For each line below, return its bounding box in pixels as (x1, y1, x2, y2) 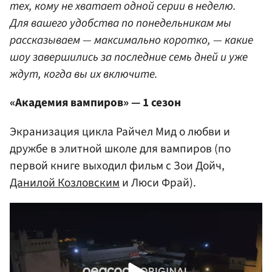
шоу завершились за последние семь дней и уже (10, 49, 248, 66)
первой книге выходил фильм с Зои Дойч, (10, 157, 225, 174)
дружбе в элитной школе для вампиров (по (10, 140, 231, 157)
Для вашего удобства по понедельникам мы (10, 15, 231, 32)
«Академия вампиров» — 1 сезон (10, 94, 181, 112)
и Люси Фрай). (120, 174, 196, 191)
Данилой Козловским (10, 174, 120, 191)
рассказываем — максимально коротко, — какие (10, 32, 253, 49)
